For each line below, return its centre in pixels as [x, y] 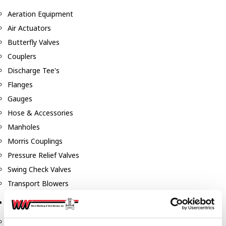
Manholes [24, 127]
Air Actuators [29, 28]
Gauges [20, 99]
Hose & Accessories [40, 113]
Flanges [20, 85]
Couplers [22, 56]
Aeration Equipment [40, 14]
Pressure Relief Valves [43, 155]
